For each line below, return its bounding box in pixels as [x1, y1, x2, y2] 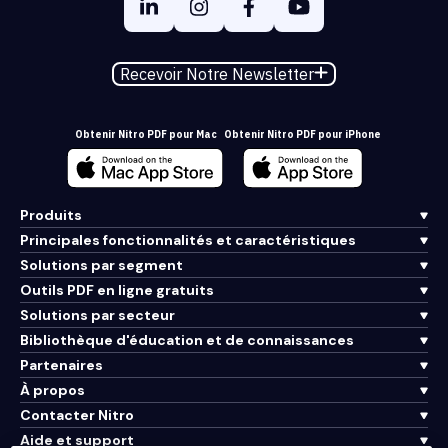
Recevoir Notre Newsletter [120, 64, 315, 85]
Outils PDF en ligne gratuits [20, 281, 214, 300]
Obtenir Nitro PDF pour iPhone [224, 128, 381, 142]
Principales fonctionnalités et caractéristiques [20, 231, 356, 250]
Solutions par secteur [20, 306, 175, 325]
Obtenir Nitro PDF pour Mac [74, 128, 217, 142]
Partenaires [20, 356, 103, 375]
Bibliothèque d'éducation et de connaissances [20, 331, 354, 350]
